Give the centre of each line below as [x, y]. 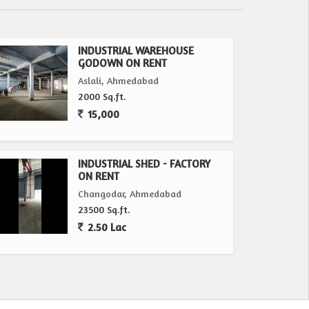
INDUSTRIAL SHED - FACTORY [144, 164]
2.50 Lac [106, 227]
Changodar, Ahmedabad [130, 193]
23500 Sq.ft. [104, 209]
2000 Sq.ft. [102, 96]
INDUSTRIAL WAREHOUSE [136, 51]
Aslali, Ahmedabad [119, 80]
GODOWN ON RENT [123, 63]
